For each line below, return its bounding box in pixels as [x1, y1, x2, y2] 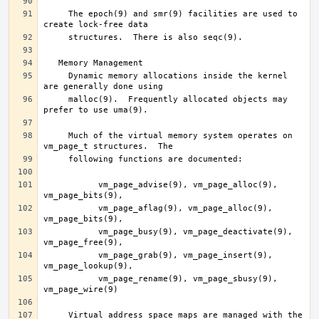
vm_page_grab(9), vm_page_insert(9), [43, 251, 83, 260]
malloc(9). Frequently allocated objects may [43, 95, 68, 104]
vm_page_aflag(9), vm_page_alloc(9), [43, 204, 83, 213]
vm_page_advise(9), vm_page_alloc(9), [43, 180, 83, 189]
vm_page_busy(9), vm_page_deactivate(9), [43, 227, 83, 236]
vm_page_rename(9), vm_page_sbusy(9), [43, 274, 83, 283]
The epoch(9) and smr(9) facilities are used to [43, 9, 68, 19]
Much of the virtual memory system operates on [43, 131, 68, 140]
